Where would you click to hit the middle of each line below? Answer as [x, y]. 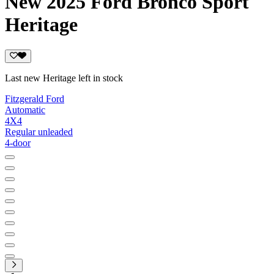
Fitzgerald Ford [35, 98]
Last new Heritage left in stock [64, 78]
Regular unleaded [39, 131]
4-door [18, 143]
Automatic [25, 109]
